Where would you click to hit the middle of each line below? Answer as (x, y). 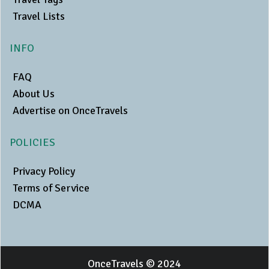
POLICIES (32, 143)
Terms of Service (51, 188)
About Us (34, 94)
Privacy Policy (44, 171)
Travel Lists (39, 17)
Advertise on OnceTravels (70, 111)
